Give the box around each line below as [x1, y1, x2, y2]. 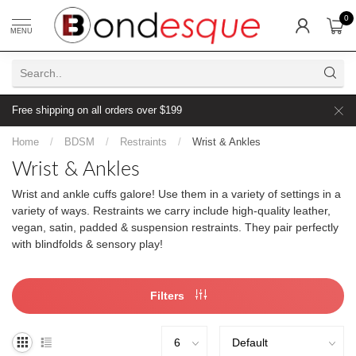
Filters [149, 288, 188, 302]
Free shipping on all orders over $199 [12, 105, 182, 116]
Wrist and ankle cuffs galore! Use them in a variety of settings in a [12, 188, 341, 200]
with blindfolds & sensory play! [12, 238, 163, 250]
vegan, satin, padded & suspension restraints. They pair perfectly [12, 221, 339, 234]
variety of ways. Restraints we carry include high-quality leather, [12, 204, 331, 217]
